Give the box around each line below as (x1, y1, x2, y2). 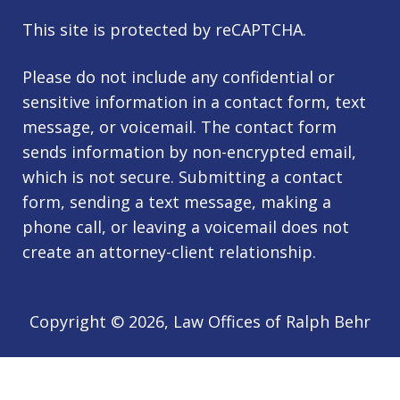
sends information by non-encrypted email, (22, 141, 356, 163)
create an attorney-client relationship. (22, 241, 316, 263)
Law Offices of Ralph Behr (173, 311, 371, 333)
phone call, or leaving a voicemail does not (22, 216, 349, 238)
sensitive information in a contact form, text (22, 91, 366, 113)
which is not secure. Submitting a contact (22, 166, 343, 188)
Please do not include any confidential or (22, 66, 335, 88)
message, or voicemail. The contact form (22, 116, 337, 138)
